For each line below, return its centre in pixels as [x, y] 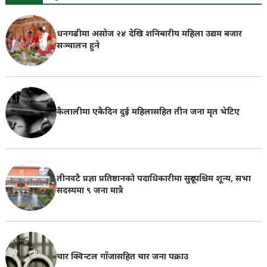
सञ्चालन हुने [78, 46]
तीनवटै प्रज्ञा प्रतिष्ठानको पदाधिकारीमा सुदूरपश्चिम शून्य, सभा [153, 179]
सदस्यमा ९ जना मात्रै [89, 191]
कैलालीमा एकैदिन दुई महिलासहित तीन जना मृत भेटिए [148, 113]
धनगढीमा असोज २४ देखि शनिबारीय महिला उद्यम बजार [149, 34]
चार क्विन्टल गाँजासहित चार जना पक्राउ [122, 257]
